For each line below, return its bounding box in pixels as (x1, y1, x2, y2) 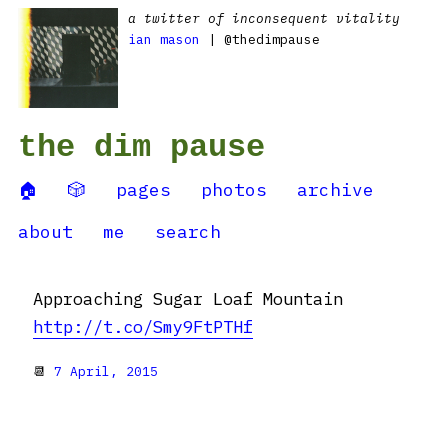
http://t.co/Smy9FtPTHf (33, 316, 253, 338)
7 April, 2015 (54, 363, 158, 380)
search (155, 220, 221, 243)
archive (297, 178, 374, 201)
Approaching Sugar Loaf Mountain (33, 288, 343, 310)
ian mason (128, 31, 200, 48)
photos (201, 178, 267, 201)
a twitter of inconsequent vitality (128, 10, 400, 27)
